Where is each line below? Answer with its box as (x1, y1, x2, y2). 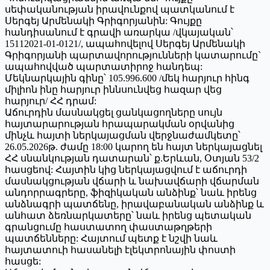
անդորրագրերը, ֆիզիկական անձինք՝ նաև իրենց (5, 187, 257, 198)
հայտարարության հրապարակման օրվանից (5, 118, 234, 129)
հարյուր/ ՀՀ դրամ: (5, 95, 96, 106)
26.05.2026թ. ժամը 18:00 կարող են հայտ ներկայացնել (5, 141, 262, 152)
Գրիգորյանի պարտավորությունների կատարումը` (5, 49, 261, 60)
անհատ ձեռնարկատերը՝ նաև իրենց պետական (5, 210, 251, 221)
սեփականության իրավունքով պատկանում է (5, 4, 234, 14)
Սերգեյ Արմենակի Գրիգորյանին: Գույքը (5, 15, 202, 26)
